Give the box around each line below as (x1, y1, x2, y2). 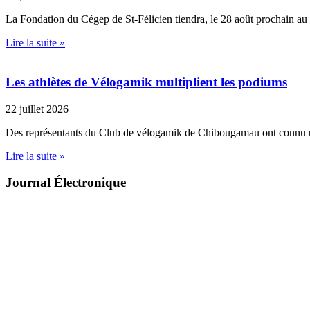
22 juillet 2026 (6, 102, 69, 115)
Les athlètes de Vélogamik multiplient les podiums (6, 74, 287, 89)
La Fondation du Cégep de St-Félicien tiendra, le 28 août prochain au (6, 13, 307, 26)
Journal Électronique (6, 175, 126, 190)
